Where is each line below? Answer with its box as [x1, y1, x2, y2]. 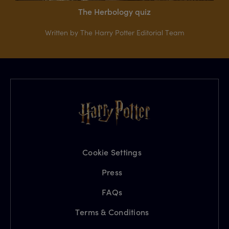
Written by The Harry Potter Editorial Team [44, 28, 185, 38]
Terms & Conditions [75, 207, 149, 218]
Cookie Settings [82, 147, 142, 158]
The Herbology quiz [78, 6, 151, 17]
